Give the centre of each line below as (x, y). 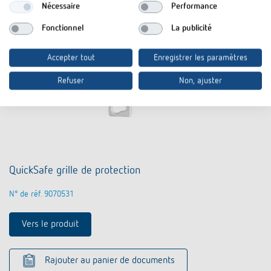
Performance (194, 6)
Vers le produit (50, 225)
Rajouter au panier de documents (110, 261)
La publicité (191, 28)
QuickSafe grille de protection (75, 171)
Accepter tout (71, 57)
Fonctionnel (62, 28)
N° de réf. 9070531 (41, 194)
